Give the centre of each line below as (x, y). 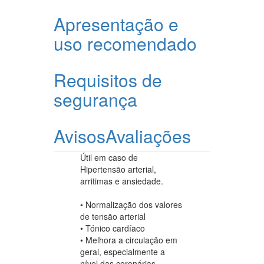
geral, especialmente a (123, 252)
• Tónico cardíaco (113, 228)
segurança (95, 100)
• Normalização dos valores (131, 205)
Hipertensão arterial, (118, 169)
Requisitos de (108, 80)
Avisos (80, 136)
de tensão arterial (113, 217)
